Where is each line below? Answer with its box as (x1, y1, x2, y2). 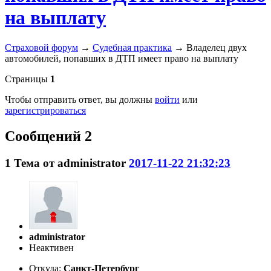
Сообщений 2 (5, 128, 92, 144)
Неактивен (29, 243, 74, 253)
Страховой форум (5, 42, 78, 53)
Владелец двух (186, 42, 247, 53)
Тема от (14, 156, 57, 169)
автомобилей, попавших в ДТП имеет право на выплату (5, 53, 238, 64)
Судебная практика (93, 42, 172, 53)
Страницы (5, 73, 48, 84)
